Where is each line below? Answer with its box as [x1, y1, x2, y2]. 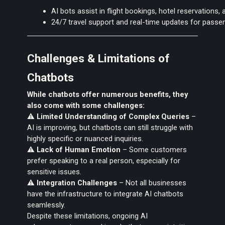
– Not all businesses [117, 178, 187, 188]
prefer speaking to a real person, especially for [27, 156, 181, 166]
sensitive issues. [27, 167, 82, 177]
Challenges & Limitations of [27, 52, 170, 66]
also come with [27, 101, 82, 110]
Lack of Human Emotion [37, 145, 121, 155]
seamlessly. [27, 200, 66, 210]
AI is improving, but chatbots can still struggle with [27, 123, 193, 133]
